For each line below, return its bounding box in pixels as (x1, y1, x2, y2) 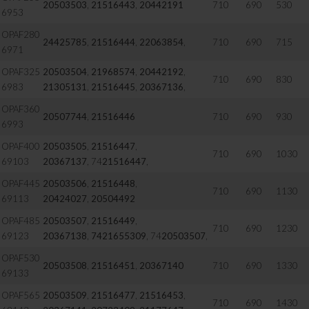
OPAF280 (1, 29, 41, 40)
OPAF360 (1, 103, 41, 114)
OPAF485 (1, 215, 41, 226)
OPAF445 (1, 178, 41, 189)
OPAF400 (1, 141, 41, 152)
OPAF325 (1, 66, 41, 77)
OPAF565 (1, 290, 41, 301)
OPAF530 (1, 252, 41, 263)
